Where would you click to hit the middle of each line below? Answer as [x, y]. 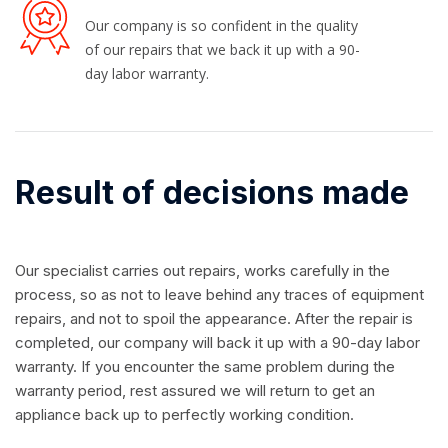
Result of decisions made [212, 193]
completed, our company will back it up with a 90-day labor [217, 343]
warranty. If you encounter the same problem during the [205, 367]
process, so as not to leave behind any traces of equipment [219, 295]
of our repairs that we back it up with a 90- [222, 50]
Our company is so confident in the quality [221, 26]
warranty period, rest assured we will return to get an [195, 391]
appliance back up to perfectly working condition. [184, 415]
